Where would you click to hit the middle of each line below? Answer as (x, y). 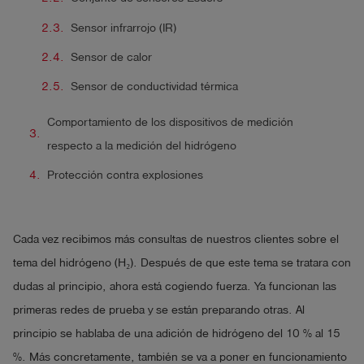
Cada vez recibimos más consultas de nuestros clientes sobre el (176, 239)
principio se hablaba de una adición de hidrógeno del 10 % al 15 (177, 333)
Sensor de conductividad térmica (154, 87)
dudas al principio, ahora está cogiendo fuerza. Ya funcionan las (175, 286)
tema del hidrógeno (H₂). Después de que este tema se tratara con (182, 262)
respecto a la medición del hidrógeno (142, 145)
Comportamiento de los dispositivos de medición (170, 122)
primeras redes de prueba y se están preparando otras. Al (159, 310)
